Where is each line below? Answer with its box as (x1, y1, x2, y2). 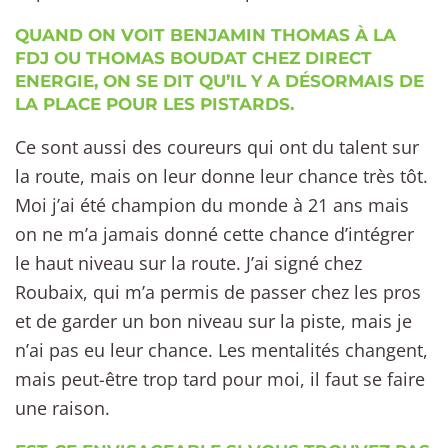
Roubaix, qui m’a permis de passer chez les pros (15, 279, 421, 304)
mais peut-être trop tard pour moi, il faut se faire (15, 366, 425, 391)
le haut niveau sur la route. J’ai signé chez (15, 250, 362, 275)
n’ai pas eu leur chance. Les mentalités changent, (15, 337, 428, 362)
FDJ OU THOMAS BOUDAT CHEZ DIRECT (15, 47, 372, 68)
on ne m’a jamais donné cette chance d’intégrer (15, 221, 414, 246)
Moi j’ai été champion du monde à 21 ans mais (15, 192, 409, 217)
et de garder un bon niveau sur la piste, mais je (15, 308, 412, 333)
